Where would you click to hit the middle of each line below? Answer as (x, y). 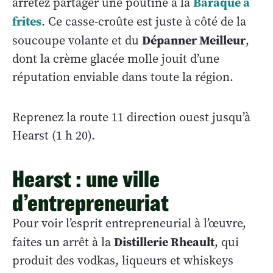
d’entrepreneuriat (90, 202)
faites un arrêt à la (63, 242)
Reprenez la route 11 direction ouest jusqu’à (131, 117)
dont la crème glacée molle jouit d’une (116, 58)
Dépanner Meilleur (194, 40)
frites (27, 21)
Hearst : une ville (86, 179)
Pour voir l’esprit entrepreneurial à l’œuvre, (129, 223)
